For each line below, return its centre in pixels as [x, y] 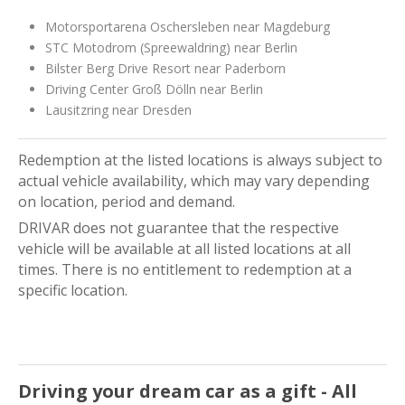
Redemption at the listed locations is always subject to [200, 160]
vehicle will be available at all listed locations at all [184, 249]
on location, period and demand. [127, 202]
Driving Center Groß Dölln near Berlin [154, 89]
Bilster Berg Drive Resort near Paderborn [165, 68]
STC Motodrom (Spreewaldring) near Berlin [171, 47]
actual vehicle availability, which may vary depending [194, 181]
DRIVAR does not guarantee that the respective [179, 228]
